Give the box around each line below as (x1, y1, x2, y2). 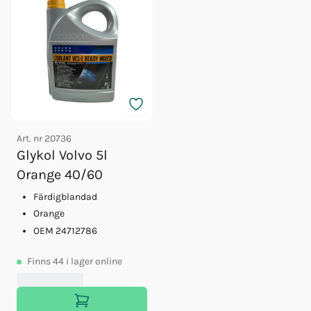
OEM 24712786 (33, 225, 97, 237)
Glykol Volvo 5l (17, 146, 108, 163)
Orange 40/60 (17, 166, 103, 183)
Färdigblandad (33, 190, 97, 203)
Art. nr (17, 132, 44, 144)
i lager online (66, 255, 122, 268)
